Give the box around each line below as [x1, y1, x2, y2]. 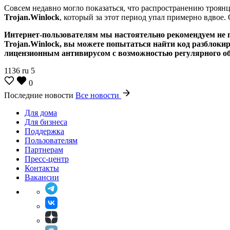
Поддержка [25, 126, 64, 136]
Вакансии [25, 172, 59, 182]
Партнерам [25, 145, 63, 154]
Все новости [75, 90, 121, 100]
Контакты [25, 163, 59, 172]
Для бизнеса [25, 117, 67, 126]
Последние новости [4, 90, 75, 100]
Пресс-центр [25, 154, 69, 163]
